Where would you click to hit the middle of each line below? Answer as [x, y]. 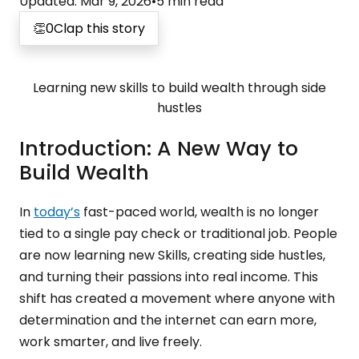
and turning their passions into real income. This [169, 277]
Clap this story [99, 28]
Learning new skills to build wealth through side [179, 88]
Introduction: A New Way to [159, 149]
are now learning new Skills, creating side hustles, [172, 255]
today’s [57, 212]
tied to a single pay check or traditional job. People [178, 234]
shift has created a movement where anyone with [177, 298]
